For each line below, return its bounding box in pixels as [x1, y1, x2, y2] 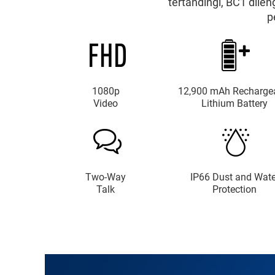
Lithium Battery [201, 98, 268, 109]
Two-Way [85, 171, 126, 183]
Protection [212, 184, 257, 195]
